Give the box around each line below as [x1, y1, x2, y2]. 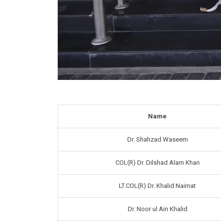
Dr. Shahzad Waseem [127, 136, 188, 144]
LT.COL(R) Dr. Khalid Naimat [119, 182, 196, 190]
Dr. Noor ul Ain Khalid [127, 205, 187, 213]
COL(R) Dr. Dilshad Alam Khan [115, 159, 200, 167]
